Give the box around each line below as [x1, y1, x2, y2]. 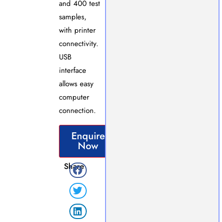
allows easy [58, 78, 94, 90]
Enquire [71, 128, 105, 143]
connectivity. [58, 38, 99, 50]
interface [58, 65, 86, 76]
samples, [58, 11, 87, 23]
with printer [58, 25, 96, 36]
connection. [58, 105, 96, 116]
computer [58, 92, 89, 103]
